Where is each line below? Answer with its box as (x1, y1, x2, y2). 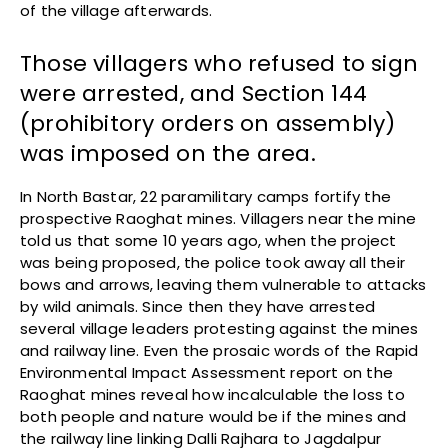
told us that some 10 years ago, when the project (20, 230, 397, 252)
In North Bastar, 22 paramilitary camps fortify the (20, 186, 392, 208)
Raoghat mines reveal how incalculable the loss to (20, 384, 405, 406)
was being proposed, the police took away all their (20, 252, 406, 274)
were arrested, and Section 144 (20, 78, 368, 110)
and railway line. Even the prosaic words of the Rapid (20, 340, 419, 362)
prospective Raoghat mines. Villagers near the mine (20, 208, 417, 230)
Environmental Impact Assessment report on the (20, 362, 394, 384)
